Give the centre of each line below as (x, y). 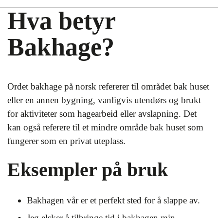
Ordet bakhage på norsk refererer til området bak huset (108, 86)
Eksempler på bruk (88, 170)
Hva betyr (61, 21)
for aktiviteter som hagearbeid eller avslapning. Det (102, 114)
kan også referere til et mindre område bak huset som (105, 127)
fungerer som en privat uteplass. (66, 141)
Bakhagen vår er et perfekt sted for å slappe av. (113, 200)
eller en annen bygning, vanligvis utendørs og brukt (104, 100)
